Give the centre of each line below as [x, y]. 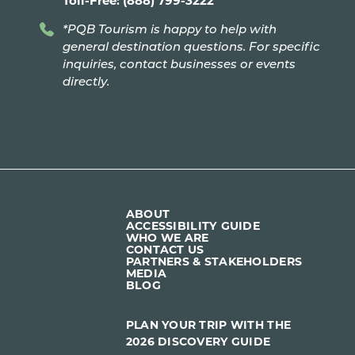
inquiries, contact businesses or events [179, 63]
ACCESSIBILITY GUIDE [193, 226]
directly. [86, 80]
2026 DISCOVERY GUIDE [198, 342]
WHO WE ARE [167, 238]
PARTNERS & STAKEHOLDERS [214, 261]
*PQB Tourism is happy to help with [169, 28]
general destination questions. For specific [191, 46]
